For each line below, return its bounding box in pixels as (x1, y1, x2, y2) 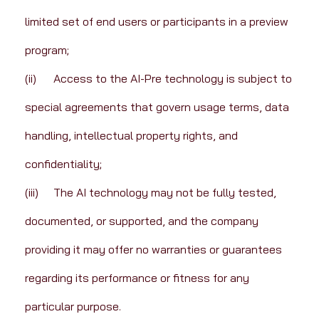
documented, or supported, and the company (24, 214, 261, 229)
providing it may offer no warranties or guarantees (24, 242, 285, 257)
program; (24, 43, 69, 58)
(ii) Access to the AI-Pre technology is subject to (24, 71, 36, 86)
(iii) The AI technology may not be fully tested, (24, 185, 38, 200)
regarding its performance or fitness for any (24, 271, 252, 286)
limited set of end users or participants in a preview (24, 14, 291, 29)
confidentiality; (24, 157, 102, 172)
